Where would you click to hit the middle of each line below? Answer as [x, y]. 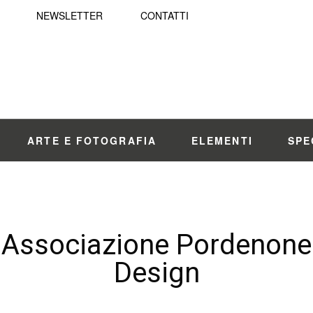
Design [156, 273]
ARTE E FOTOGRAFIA [92, 140]
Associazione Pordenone [156, 245]
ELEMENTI [222, 140]
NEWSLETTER [70, 15]
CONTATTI [165, 15]
